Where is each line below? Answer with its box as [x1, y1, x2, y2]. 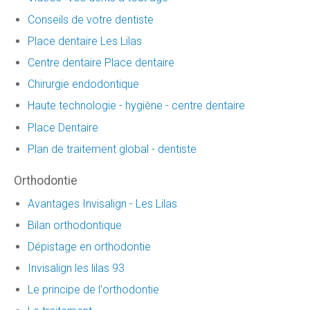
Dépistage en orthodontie [28, 239, 151, 253]
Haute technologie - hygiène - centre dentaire [28, 99, 245, 113]
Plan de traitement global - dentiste [28, 142, 197, 156]
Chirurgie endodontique [28, 77, 139, 91]
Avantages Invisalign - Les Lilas [28, 197, 177, 210]
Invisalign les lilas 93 [28, 262, 125, 275]
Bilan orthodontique [28, 218, 122, 232]
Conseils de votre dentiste [28, 12, 154, 26]
